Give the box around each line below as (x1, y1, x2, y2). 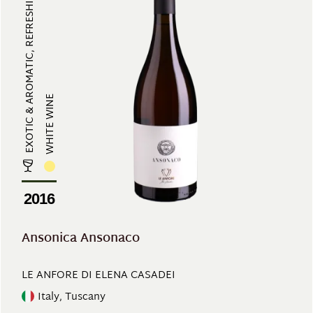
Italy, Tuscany (38, 287, 105, 307)
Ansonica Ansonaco (22, 227, 140, 250)
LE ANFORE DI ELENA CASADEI (22, 266, 175, 285)
